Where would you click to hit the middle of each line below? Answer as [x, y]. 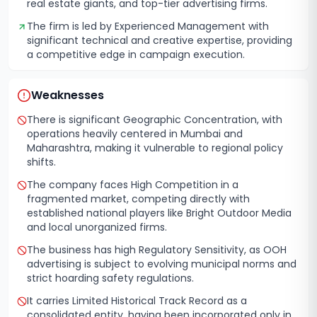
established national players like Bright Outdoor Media [159, 213]
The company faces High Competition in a [133, 185]
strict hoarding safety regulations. [110, 278]
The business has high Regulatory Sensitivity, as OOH [157, 250]
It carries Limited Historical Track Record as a [137, 301]
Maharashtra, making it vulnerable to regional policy [155, 148]
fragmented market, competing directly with [138, 199]
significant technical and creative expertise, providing [160, 40]
